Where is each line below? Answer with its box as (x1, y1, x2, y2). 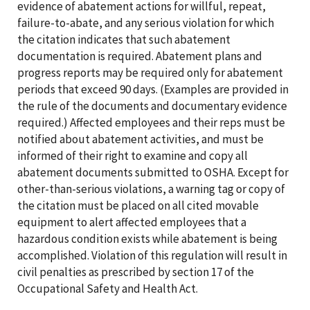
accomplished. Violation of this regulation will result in (17, 247, 287, 263)
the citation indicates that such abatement (17, 31, 230, 47)
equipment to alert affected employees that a (17, 214, 246, 230)
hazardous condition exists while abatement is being (17, 230, 277, 246)
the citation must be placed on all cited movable (17, 197, 259, 213)
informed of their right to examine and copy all (17, 147, 248, 163)
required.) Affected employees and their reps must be (17, 114, 285, 130)
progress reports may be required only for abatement (17, 64, 283, 80)
